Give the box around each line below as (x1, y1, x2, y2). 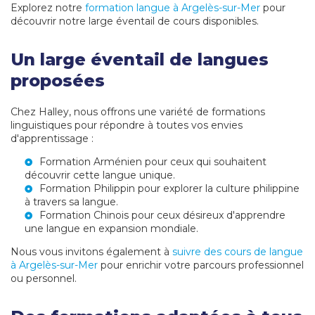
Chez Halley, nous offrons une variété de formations (11, 105, 265, 119)
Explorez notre (11, 1, 85, 15)
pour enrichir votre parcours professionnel (98, 259, 304, 272)
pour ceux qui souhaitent (142, 155, 266, 169)
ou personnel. (11, 272, 77, 285)
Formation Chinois (39, 209, 129, 222)
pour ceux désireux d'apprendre (129, 209, 285, 222)
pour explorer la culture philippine (135, 182, 300, 195)
